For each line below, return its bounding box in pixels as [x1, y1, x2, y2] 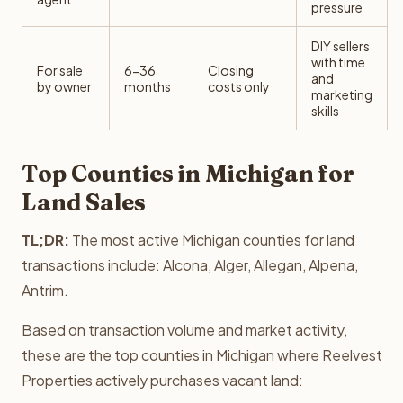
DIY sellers [311, 38, 370, 54]
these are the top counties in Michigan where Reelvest [22, 345, 382, 364]
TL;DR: [22, 230, 69, 249]
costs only [208, 78, 270, 94]
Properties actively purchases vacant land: [22, 371, 303, 390]
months [124, 78, 171, 94]
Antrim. [22, 281, 68, 300]
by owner [37, 78, 92, 94]
